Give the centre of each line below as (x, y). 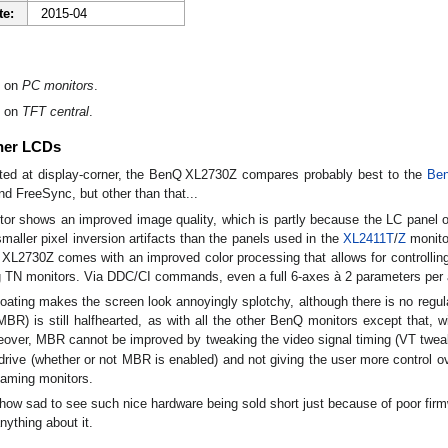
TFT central (55, 111)
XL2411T (368, 238)
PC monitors (57, 86)
